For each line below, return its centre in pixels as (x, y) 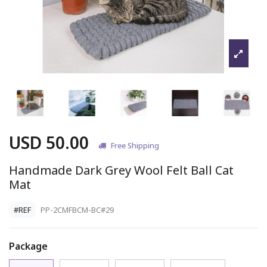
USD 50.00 (49, 143)
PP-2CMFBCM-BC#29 (77, 210)
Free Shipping (135, 146)
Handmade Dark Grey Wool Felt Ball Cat (121, 170)
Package (28, 246)
